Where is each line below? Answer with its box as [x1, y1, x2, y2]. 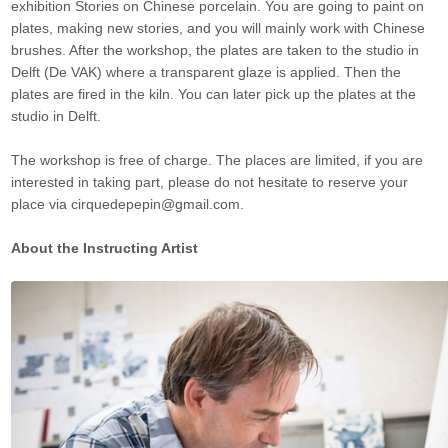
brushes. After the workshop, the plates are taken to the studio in [11, 42, 420, 59]
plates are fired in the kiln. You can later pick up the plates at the [11, 86, 417, 103]
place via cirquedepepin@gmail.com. [11, 196, 249, 213]
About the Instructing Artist [11, 240, 199, 257]
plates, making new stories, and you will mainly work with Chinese [11, 20, 426, 37]
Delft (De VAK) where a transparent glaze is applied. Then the [11, 64, 402, 81]
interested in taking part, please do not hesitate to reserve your [11, 174, 409, 191]
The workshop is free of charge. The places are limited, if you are [11, 152, 424, 169]
